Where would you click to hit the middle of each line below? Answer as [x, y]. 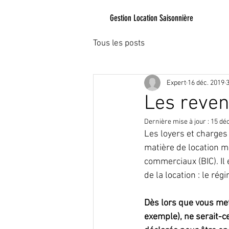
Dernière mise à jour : [177, 122]
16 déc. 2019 [206, 83]
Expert [176, 83]
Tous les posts [119, 43]
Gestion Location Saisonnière [151, 18]
